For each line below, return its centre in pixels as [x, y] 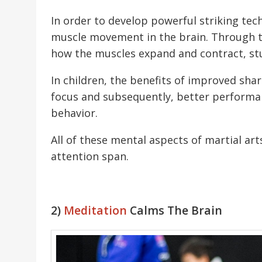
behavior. [74, 113]
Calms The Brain [175, 211]
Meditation [95, 211]
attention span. [90, 156]
